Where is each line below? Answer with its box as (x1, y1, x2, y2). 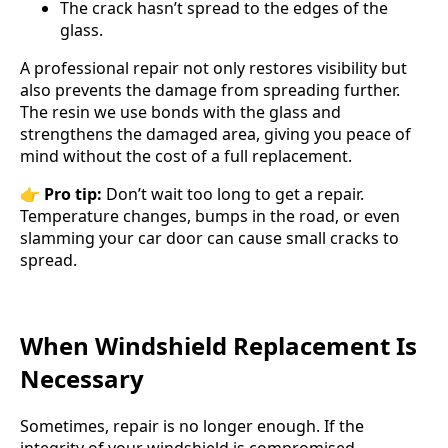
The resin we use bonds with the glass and (20, 100, 341, 123)
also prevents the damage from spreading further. (20, 78, 400, 101)
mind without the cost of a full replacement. (20, 144, 352, 167)
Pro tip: (44, 182, 102, 205)
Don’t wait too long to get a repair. (102, 182, 364, 205)
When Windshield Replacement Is (20, 328, 417, 362)
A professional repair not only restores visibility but (20, 56, 407, 79)
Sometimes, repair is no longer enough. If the (20, 414, 364, 437)
